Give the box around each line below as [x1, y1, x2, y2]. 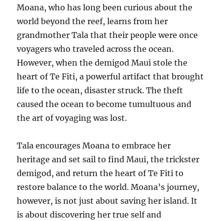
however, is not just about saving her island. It [17, 195, 198, 206]
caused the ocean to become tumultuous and [17, 99, 192, 109]
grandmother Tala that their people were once [17, 30, 198, 40]
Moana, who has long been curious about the [17, 2, 193, 12]
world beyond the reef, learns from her [17, 16, 168, 26]
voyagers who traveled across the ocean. [17, 43, 174, 54]
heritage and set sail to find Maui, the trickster [17, 154, 200, 164]
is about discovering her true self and [17, 209, 162, 220]
